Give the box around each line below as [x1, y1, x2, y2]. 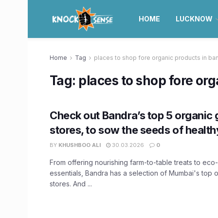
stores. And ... [50, 180, 92, 188]
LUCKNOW [175, 15, 213, 23]
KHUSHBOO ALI [58, 142, 101, 148]
